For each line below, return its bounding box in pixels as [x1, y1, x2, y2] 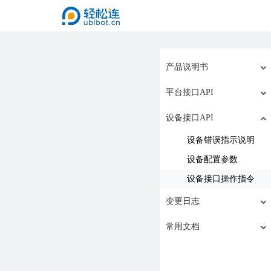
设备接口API [166, 113, 214, 122]
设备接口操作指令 [187, 174, 255, 183]
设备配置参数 [187, 155, 238, 164]
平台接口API [166, 88, 214, 97]
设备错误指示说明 [187, 135, 255, 145]
